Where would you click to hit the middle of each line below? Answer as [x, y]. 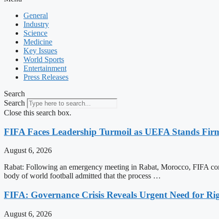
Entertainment [45, 68]
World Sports [44, 59]
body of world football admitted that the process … [82, 176]
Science [35, 33]
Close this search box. [38, 113]
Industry [36, 24]
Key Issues [40, 51]
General [36, 15]
